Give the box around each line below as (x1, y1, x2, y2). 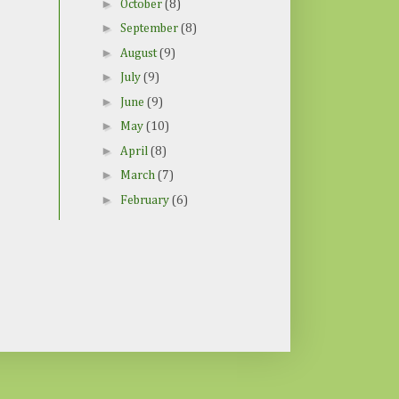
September (119, 22, 181, 36)
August (119, 46, 159, 60)
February (119, 193, 172, 207)
